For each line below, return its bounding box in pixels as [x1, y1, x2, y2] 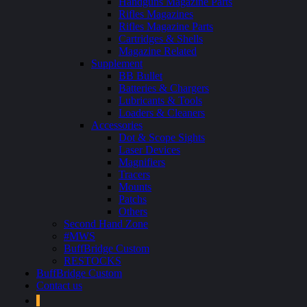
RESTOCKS [64, 255, 121, 267]
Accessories [91, 119, 143, 131]
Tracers [119, 169, 150, 180]
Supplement [91, 58, 143, 69]
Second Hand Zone [64, 218, 148, 230]
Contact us [36, 280, 82, 291]
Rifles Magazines [119, 8, 193, 20]
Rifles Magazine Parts [119, 21, 213, 32]
